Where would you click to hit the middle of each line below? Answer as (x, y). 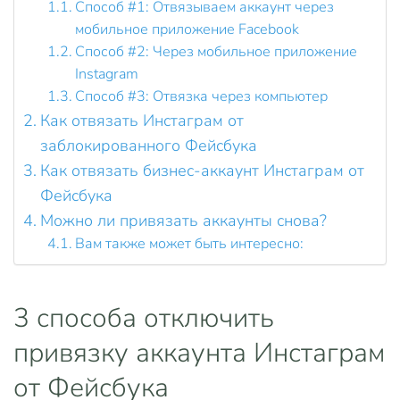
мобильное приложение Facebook (187, 29)
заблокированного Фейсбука (148, 146)
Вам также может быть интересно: (190, 244)
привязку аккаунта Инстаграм (199, 353)
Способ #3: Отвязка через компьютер (202, 96)
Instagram (107, 74)
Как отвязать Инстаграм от (142, 121)
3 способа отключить (144, 318)
